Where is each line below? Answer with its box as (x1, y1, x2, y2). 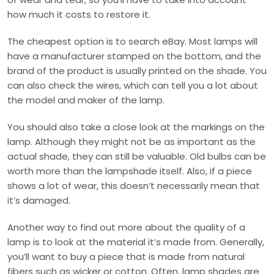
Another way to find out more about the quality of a (7, 221, 245, 234)
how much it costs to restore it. (7, 8, 150, 21)
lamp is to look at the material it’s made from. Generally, (7, 235, 264, 248)
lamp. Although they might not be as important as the (7, 135, 256, 148)
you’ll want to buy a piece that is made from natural (7, 250, 245, 263)
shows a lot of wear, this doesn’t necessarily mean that (7, 179, 260, 192)
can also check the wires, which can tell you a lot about (7, 79, 258, 92)
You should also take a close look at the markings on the (7, 120, 265, 133)
